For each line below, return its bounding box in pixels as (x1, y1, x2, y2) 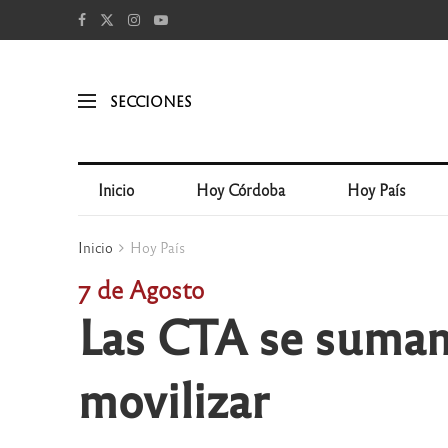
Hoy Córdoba (196, 180, 286, 199)
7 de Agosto (77, 273, 204, 304)
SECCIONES (109, 91, 192, 110)
